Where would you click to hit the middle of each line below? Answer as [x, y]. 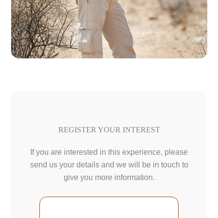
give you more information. [109, 178]
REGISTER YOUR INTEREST [109, 130]
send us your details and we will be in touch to [109, 165]
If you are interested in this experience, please [109, 152]
